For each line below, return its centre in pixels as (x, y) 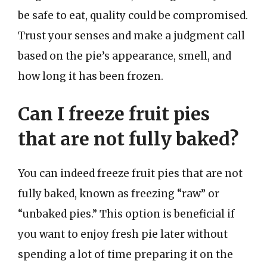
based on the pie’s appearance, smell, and (125, 56)
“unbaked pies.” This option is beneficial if (126, 214)
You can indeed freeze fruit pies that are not (130, 173)
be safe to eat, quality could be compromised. (133, 15)
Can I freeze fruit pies (114, 114)
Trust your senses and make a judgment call (131, 35)
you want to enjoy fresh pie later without (123, 234)
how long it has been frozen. (91, 76)
